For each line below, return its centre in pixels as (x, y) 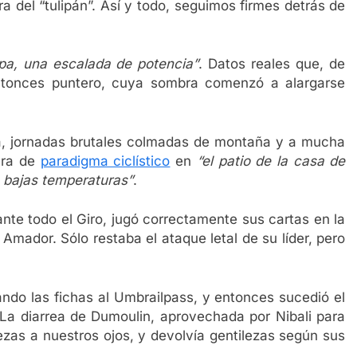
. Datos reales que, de (272, 64)
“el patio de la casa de (271, 161)
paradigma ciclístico (105, 161)
